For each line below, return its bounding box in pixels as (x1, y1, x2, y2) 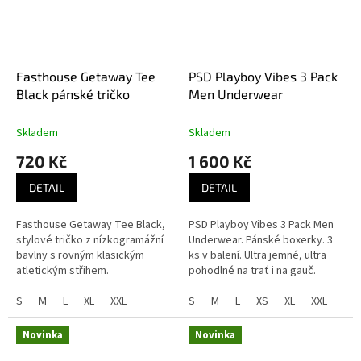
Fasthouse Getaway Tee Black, (16, 216, 165, 233)
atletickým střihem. (16, 262, 111, 279)
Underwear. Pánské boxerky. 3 (189, 231, 333, 248)
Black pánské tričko (16, 85, 130, 102)
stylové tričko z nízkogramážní (16, 231, 164, 248)
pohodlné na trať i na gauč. (189, 262, 318, 279)
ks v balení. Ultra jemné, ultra (189, 247, 326, 263)
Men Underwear (189, 85, 283, 102)
